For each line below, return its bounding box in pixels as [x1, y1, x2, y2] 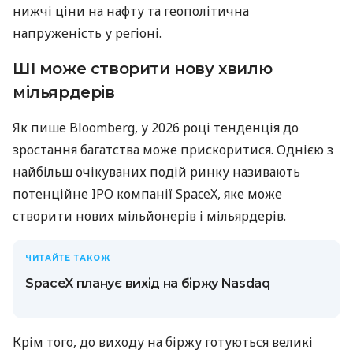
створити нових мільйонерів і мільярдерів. [13, 206, 286, 225]
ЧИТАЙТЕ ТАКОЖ [25, 252, 110, 263]
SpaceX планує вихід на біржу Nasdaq [25, 275, 270, 291]
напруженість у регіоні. [13, 24, 162, 42]
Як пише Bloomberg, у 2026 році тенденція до [13, 118, 299, 136]
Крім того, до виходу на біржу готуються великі [13, 333, 313, 351]
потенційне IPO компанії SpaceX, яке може [13, 184, 282, 203]
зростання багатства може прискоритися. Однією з [13, 140, 333, 158]
